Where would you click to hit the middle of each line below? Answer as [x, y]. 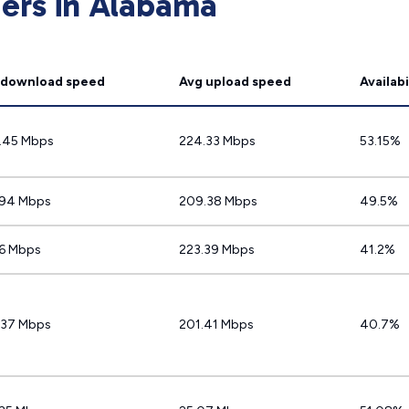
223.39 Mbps [217, 250]
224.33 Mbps [217, 141]
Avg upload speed [235, 82]
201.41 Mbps [216, 325]
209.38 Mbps [218, 201]
